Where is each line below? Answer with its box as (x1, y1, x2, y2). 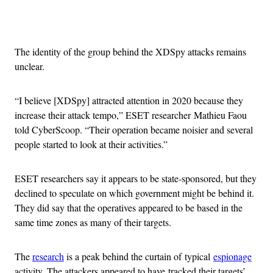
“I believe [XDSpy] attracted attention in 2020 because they (15, 94, 243, 107)
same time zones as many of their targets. (15, 216, 171, 229)
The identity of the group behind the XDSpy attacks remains (15, 45, 246, 58)
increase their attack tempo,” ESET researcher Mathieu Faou (15, 108, 247, 122)
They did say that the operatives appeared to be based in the (15, 201, 243, 214)
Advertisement (135, 15, 191, 28)
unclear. (15, 60, 44, 73)
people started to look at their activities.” (15, 138, 168, 151)
